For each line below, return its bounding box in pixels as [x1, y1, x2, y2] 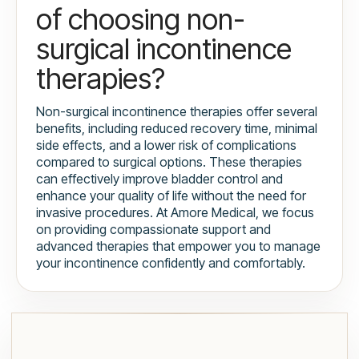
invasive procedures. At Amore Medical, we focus [36, 204, 314, 221]
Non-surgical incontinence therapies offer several [36, 103, 317, 120]
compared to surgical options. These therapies [36, 154, 302, 171]
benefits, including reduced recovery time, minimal [36, 120, 317, 137]
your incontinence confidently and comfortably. [36, 255, 305, 272]
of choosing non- [36, 2, 245, 38]
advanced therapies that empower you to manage [36, 238, 321, 255]
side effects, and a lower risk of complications [36, 137, 296, 154]
